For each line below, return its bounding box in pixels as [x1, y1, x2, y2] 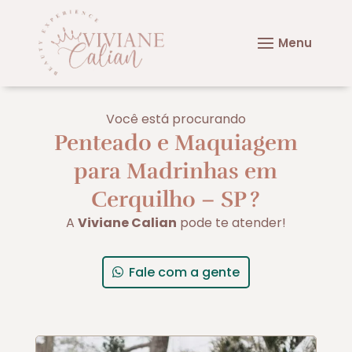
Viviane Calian [77, 213, 177, 232]
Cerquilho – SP [91, 185, 247, 213]
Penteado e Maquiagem [53, 129, 298, 156]
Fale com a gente [128, 262, 240, 281]
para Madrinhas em [74, 157, 278, 185]
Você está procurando [105, 109, 246, 128]
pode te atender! [176, 213, 286, 232]
